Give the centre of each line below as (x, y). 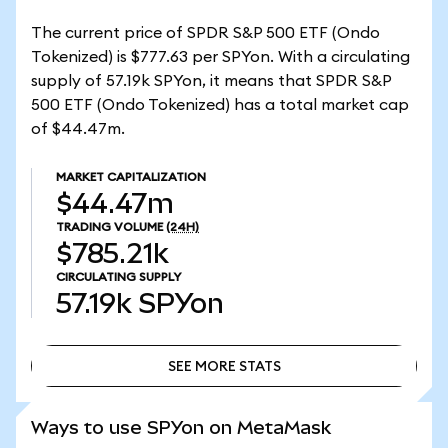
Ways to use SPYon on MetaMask (181, 427)
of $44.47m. (78, 129)
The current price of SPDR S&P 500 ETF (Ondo (205, 33)
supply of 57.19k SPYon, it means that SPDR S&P (211, 81)
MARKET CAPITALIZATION (131, 177)
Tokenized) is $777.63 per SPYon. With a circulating (220, 57)
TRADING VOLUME (109, 227)
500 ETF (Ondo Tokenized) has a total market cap (220, 105)
